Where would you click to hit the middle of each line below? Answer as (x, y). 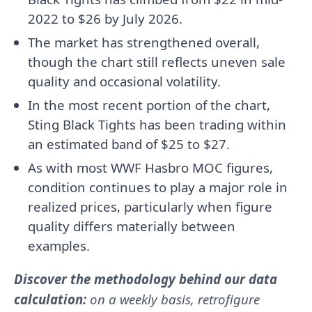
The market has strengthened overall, (144, 42)
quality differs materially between (132, 226)
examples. (59, 245)
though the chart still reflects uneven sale (157, 61)
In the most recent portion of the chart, (149, 104)
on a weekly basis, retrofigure (175, 299)
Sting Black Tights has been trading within (157, 124)
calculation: (50, 299)
